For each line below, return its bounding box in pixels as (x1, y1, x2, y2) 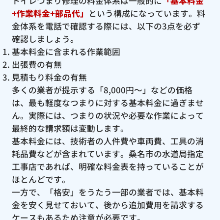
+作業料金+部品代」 (11, 7, 88, 19)
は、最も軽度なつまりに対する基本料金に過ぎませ (11, 96, 204, 109)
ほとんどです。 (11, 173, 70, 185)
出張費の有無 (11, 58, 62, 70)
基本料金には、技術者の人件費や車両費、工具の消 (11, 135, 204, 147)
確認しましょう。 (11, 32, 79, 45)
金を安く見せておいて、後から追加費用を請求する (11, 198, 204, 211)
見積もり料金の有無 (11, 71, 87, 83)
